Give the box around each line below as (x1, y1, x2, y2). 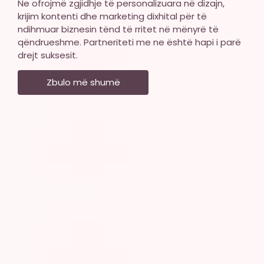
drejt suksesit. (18, 48, 78, 61)
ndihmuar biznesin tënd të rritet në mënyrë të (18, 22, 219, 35)
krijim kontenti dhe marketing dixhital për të (18, 9, 207, 22)
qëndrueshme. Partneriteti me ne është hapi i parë (18, 35, 241, 48)
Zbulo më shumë (46, 76, 120, 89)
